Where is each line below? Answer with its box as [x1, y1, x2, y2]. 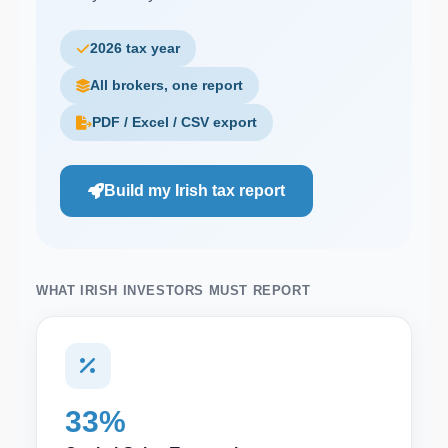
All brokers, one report [90, 77, 243, 93]
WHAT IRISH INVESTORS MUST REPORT [36, 283, 311, 298]
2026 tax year [90, 40, 180, 56]
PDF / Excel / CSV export [92, 114, 257, 130]
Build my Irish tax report [104, 182, 285, 199]
